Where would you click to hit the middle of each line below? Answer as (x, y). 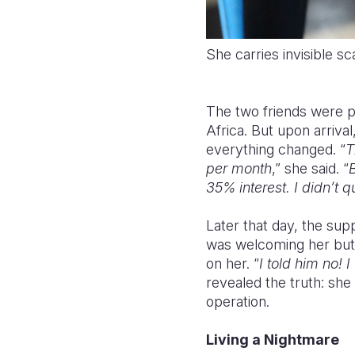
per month (239, 169)
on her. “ (233, 264)
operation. (240, 302)
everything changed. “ (276, 150)
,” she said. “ (310, 169)
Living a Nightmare (274, 340)
